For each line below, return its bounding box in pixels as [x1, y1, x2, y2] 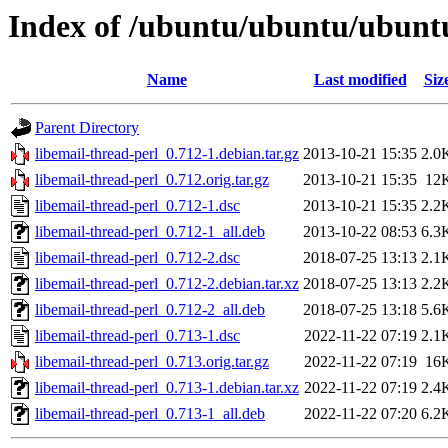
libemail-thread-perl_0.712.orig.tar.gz [35, 171, 269, 189]
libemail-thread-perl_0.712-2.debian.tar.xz [35, 275, 299, 293]
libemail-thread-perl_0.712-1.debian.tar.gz [35, 145, 299, 163]
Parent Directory [35, 119, 139, 137]
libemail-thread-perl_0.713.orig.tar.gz [35, 353, 269, 371]
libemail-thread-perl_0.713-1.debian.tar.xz [35, 379, 299, 397]
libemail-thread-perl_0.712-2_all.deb [35, 301, 265, 319]
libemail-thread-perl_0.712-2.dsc [35, 249, 240, 267]
